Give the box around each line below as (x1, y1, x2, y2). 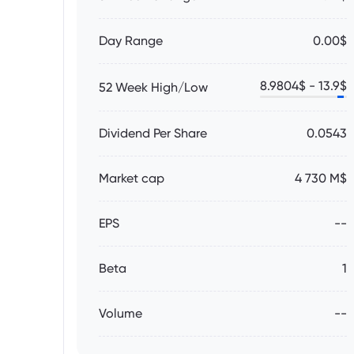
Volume (99, 306, 142, 321)
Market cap (99, 171, 164, 186)
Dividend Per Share (99, 126, 207, 141)
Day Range (99, 33, 163, 48)
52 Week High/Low (99, 79, 208, 95)
